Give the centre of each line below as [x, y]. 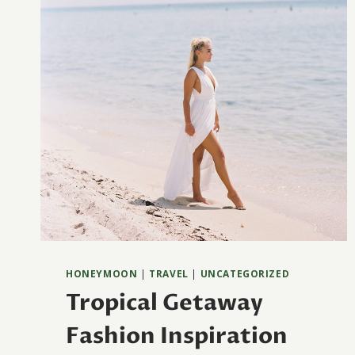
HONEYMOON [102, 274]
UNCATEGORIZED [245, 274]
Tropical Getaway [164, 302]
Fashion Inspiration [177, 336]
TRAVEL [169, 274]
